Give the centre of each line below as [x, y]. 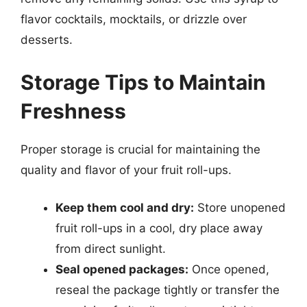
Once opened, [229, 269]
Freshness [73, 111]
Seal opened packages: [122, 269]
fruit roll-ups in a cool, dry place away [159, 228]
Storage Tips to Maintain [143, 82]
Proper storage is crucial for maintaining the [140, 149]
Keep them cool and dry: [125, 208]
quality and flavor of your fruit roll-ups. [126, 170]
